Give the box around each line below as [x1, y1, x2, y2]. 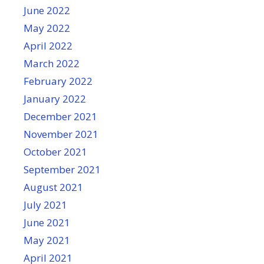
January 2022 [24, 92, 86, 105]
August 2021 [24, 180, 83, 194]
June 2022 [24, 4, 70, 17]
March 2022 [24, 57, 80, 70]
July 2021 [24, 198, 67, 212]
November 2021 [24, 127, 98, 141]
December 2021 [24, 110, 97, 123]
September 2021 [24, 163, 101, 176]
